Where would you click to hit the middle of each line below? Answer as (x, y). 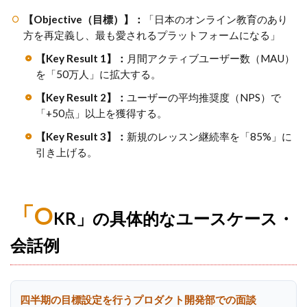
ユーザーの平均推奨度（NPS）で (204, 97)
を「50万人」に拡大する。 (99, 74)
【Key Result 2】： (82, 97)
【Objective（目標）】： (83, 19)
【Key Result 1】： (82, 58)
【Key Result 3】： (82, 136)
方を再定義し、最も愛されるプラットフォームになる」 (151, 35)
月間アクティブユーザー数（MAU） (211, 58)
